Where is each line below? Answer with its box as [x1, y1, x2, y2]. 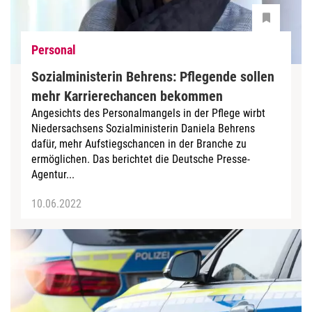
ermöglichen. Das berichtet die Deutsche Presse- [31, 153, 250, 166]
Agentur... [31, 168, 75, 181]
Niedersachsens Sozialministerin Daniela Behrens [31, 122, 255, 135]
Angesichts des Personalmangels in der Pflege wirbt [31, 107, 265, 120]
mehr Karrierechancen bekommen [31, 88, 223, 104]
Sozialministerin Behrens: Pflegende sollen [31, 68, 274, 85]
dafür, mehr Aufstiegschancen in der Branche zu [31, 137, 247, 150]
